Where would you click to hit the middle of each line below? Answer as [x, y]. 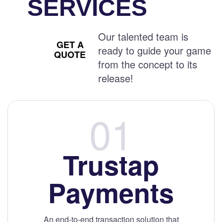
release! [116, 78]
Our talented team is [143, 37]
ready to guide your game [155, 51]
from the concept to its [148, 64]
